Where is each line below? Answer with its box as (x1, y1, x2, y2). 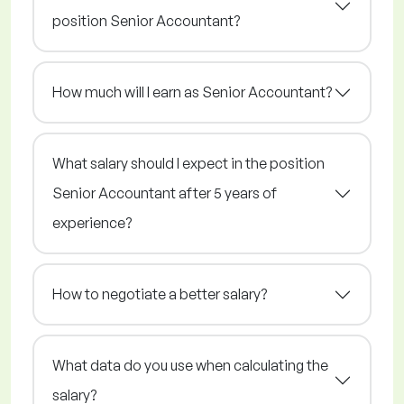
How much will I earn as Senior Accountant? (52, 83, 332, 102)
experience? (52, 214, 132, 233)
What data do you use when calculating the (52, 356, 328, 375)
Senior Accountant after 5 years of (52, 184, 277, 203)
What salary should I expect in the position (52, 154, 325, 173)
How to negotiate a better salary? (52, 285, 267, 304)
